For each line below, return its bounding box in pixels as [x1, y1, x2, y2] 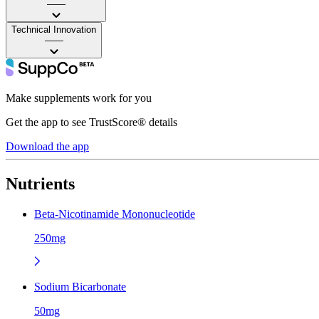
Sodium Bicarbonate [34, 280, 126, 293]
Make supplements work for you [6, 91, 152, 104]
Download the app [6, 140, 89, 152]
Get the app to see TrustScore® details [6, 115, 177, 128]
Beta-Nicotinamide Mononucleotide [34, 207, 195, 220]
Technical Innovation [11, 23, 96, 35]
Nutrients [6, 174, 75, 193]
